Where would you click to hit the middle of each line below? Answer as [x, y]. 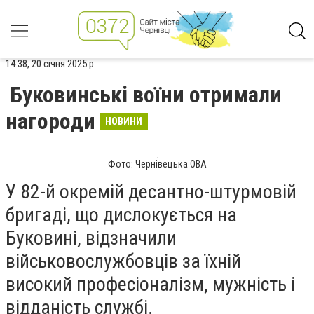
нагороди [50, 121]
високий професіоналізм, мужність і [150, 284]
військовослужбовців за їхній [123, 261]
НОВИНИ [124, 121]
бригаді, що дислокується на [121, 215]
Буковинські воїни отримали [146, 95]
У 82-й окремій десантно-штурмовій [151, 192]
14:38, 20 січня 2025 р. [51, 64]
